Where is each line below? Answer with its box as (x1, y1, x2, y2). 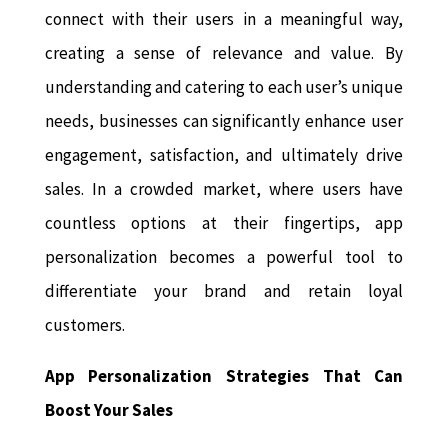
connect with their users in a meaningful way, (44, 8, 404, 31)
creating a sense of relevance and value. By (44, 42, 404, 65)
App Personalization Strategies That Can (44, 365, 404, 388)
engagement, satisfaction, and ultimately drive (44, 144, 404, 167)
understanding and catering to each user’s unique (44, 76, 404, 99)
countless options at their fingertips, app (44, 212, 404, 235)
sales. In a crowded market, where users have (44, 178, 404, 201)
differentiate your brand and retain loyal (44, 280, 404, 303)
